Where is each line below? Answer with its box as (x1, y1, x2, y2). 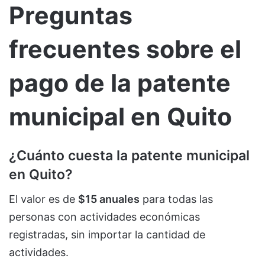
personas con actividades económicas (9, 211, 200, 224)
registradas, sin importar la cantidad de (9, 228, 205, 241)
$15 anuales (78, 193, 140, 206)
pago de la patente (9, 68, 231, 98)
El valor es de (9, 193, 78, 206)
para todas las (140, 193, 213, 206)
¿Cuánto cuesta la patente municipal (9, 147, 250, 164)
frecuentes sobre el (9, 34, 241, 64)
